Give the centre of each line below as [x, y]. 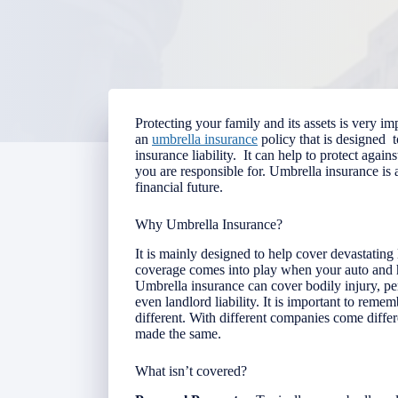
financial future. [181, 187]
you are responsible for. [202, 171]
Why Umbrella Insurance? [211, 224]
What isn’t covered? [191, 370]
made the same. [178, 333]
